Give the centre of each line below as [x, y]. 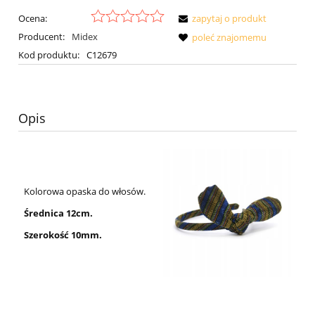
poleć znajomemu [229, 37]
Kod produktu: [49, 54]
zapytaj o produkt [229, 18]
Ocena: [33, 18]
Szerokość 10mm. [63, 235]
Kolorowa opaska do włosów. [85, 192]
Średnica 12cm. [58, 213]
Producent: [43, 36]
